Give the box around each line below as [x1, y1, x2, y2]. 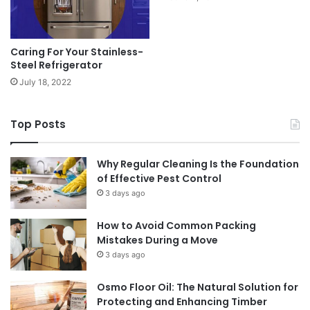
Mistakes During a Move [97, 233, 218, 248]
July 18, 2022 [19, 77, 71, 88]
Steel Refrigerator [10, 58, 102, 73]
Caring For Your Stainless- [10, 45, 143, 60]
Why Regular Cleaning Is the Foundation [97, 157, 299, 172]
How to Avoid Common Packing [97, 219, 256, 233]
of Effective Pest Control [97, 172, 221, 186]
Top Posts [10, 117, 66, 132]
